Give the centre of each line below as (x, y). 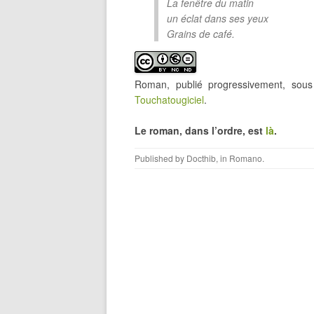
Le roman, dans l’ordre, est (200, 130)
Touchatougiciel (169, 100)
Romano (246, 158)
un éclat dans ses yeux (218, 18)
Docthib (201, 158)
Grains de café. (201, 34)
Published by (161, 158)
